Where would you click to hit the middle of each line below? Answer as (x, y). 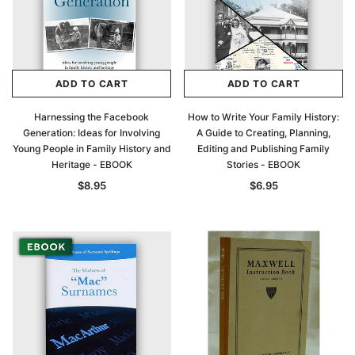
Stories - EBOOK (263, 164)
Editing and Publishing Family (263, 149)
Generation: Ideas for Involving (92, 133)
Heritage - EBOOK (92, 164)
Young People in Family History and (92, 149)
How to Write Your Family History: (263, 117)
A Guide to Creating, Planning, (263, 133)
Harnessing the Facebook (92, 117)
